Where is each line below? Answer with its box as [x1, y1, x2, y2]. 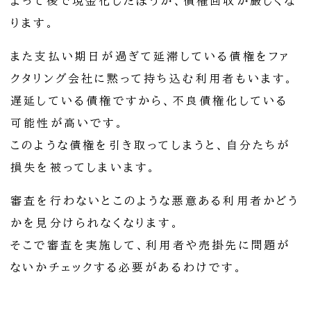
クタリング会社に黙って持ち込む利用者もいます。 [10, 73, 295, 85]
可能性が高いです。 [10, 117, 125, 129]
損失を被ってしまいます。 [10, 162, 158, 174]
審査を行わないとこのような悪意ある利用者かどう [10, 195, 300, 207]
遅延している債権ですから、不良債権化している [10, 95, 289, 107]
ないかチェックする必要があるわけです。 [10, 262, 244, 274]
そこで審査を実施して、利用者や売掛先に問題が [10, 239, 291, 251]
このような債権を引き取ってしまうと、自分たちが [10, 140, 291, 151]
